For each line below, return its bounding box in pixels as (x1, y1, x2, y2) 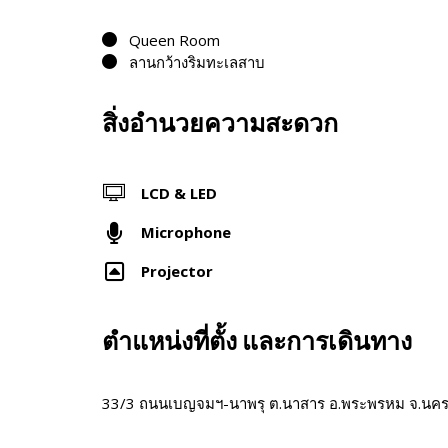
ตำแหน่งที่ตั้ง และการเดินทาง (102, 323, 412, 359)
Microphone (141, 222, 231, 243)
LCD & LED (141, 183, 217, 204)
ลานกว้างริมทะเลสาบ (129, 51, 265, 72)
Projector (141, 261, 213, 282)
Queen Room (129, 29, 220, 50)
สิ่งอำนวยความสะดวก (102, 105, 338, 141)
